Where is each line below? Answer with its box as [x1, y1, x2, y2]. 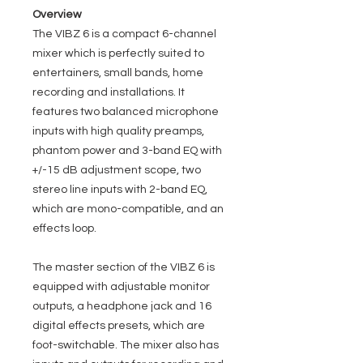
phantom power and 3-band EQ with [32, 145, 222, 156]
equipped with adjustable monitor [32, 281, 210, 293]
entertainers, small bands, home [32, 67, 203, 79]
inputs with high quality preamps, [32, 126, 204, 137]
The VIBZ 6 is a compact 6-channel [32, 28, 216, 40]
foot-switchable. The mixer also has [32, 340, 219, 351]
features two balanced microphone [32, 106, 219, 117]
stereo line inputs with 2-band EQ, [32, 184, 207, 195]
